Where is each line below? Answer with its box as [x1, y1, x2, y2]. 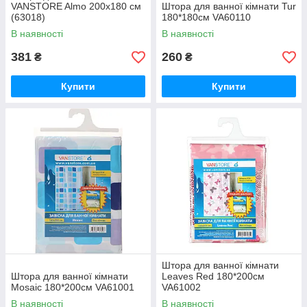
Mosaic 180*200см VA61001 [11, 282, 134, 293]
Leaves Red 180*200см [162, 271, 265, 282]
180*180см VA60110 [162, 12, 251, 23]
